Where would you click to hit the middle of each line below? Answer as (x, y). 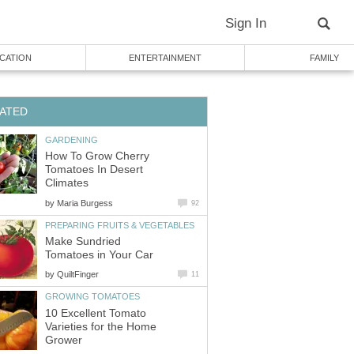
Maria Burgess (85, 203)
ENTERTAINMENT (165, 58)
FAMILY (324, 58)
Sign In (246, 23)
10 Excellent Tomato (96, 313)
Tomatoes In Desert (94, 170)
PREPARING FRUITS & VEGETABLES (120, 225)
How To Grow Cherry (97, 156)
